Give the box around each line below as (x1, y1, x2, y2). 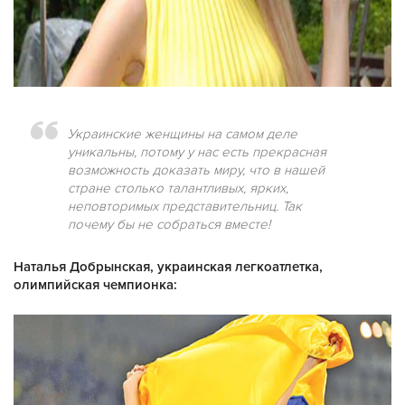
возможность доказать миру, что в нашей (68, 162, 325, 178)
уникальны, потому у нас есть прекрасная (68, 144, 326, 160)
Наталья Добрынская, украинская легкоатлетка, (14, 259, 323, 275)
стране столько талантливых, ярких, (68, 180, 288, 196)
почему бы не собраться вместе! (68, 216, 270, 232)
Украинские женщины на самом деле (68, 126, 297, 142)
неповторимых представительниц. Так (68, 198, 302, 214)
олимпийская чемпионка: (14, 277, 177, 293)
